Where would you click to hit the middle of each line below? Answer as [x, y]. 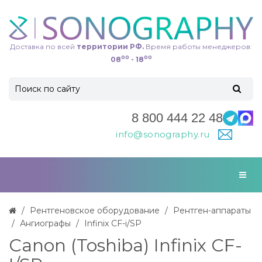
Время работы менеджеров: [198, 46]
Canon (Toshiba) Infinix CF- [125, 246]
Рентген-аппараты [212, 210]
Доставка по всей [42, 46]
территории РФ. [109, 46]
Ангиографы [45, 223]
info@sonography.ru [164, 134]
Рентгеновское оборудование [95, 210]
